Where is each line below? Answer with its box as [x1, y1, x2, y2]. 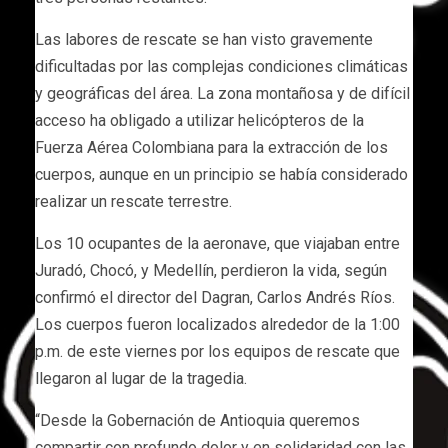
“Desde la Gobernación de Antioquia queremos [35, 410, 360, 430]
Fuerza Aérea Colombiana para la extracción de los [35, 137, 388, 157]
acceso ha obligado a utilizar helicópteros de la [35, 110, 364, 130]
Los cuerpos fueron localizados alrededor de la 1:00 [35, 314, 400, 334]
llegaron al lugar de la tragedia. [35, 368, 247, 388]
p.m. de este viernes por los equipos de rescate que [35, 341, 400, 361]
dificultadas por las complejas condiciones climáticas [35, 56, 408, 76]
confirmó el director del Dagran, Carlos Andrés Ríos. [35, 287, 395, 307]
